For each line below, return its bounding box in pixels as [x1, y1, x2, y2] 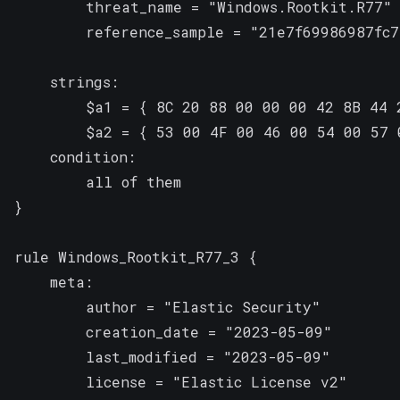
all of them [14, 171, 181, 191]
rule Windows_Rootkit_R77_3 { [14, 246, 257, 266]
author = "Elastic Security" [14, 296, 321, 316]
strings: [14, 71, 119, 91]
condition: [14, 146, 136, 166]
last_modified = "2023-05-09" [14, 346, 330, 366]
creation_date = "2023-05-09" [14, 321, 332, 341]
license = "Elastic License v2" [14, 371, 347, 391]
